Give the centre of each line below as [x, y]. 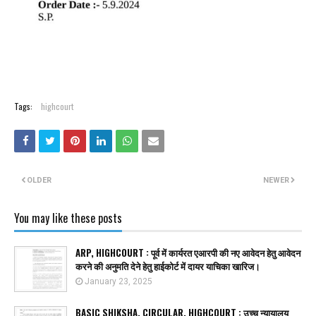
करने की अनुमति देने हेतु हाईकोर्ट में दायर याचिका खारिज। [168, 266]
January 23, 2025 [119, 281]
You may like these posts [68, 218]
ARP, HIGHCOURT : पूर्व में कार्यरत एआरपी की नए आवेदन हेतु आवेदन [188, 252]
